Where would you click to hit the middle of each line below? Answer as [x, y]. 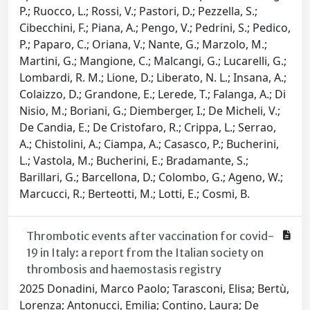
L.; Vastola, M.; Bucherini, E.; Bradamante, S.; [134, 161]
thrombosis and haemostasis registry [124, 270]
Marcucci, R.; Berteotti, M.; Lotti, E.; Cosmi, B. [135, 194]
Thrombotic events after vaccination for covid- [150, 236]
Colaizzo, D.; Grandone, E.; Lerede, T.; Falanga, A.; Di [153, 94]
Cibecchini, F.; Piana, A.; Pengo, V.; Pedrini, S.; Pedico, [155, 28]
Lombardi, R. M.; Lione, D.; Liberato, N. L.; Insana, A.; [153, 78]
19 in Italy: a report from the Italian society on [145, 253]
